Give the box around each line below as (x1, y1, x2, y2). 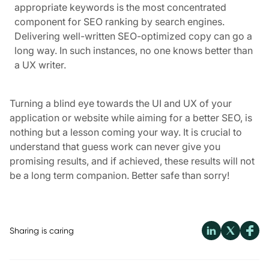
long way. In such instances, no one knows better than (14, 44, 253, 57)
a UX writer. (14, 59, 68, 71)
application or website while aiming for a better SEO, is (10, 112, 252, 124)
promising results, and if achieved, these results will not (10, 155, 255, 168)
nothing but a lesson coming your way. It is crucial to (10, 126, 242, 139)
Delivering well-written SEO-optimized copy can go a (14, 30, 252, 43)
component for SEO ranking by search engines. (14, 16, 225, 28)
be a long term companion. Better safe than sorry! (10, 169, 229, 182)
